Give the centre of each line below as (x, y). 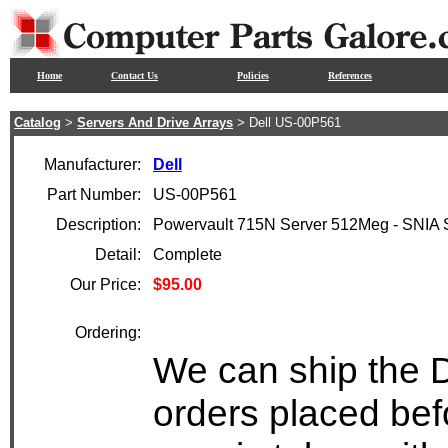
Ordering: (108, 332)
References (350, 75)
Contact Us (134, 75)
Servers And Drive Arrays (155, 122)
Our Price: (105, 284)
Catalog (37, 122)
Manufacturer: (92, 164)
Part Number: (94, 194)
